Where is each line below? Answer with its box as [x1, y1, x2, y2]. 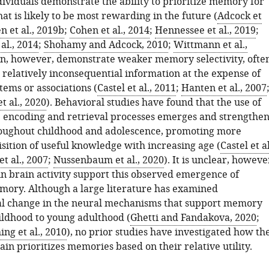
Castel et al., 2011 [97, 81, 176, 95]
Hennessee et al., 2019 [154, 23, 256, 38]
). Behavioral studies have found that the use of [46, 95, 261, 110]
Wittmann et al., [173, 38, 247, 52]
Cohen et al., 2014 [69, 23, 150, 38]
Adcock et [217, 9, 262, 23]
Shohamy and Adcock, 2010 [43, 38, 168, 52]
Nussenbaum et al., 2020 [53, 153, 164, 168]
